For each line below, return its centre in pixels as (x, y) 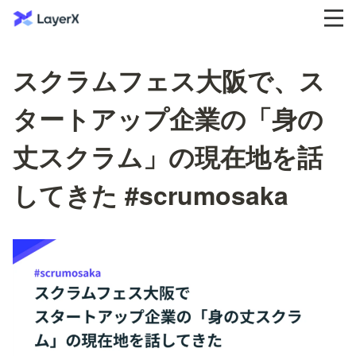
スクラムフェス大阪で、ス (169, 80)
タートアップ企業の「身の (168, 118)
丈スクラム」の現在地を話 (168, 157)
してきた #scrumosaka (151, 195)
